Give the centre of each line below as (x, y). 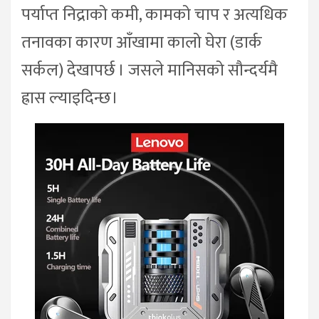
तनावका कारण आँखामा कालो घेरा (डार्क (142, 43)
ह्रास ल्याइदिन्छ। (70, 98)
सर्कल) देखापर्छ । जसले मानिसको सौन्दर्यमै (150, 70)
